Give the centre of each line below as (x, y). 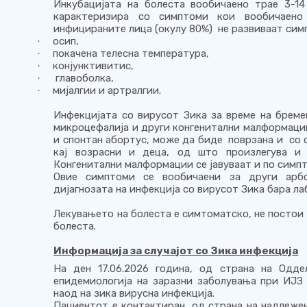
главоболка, (84, 78)
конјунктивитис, (94, 65)
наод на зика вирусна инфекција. (134, 293)
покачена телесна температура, (131, 53)
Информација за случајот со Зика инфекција (176, 250)
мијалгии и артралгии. (107, 90)
